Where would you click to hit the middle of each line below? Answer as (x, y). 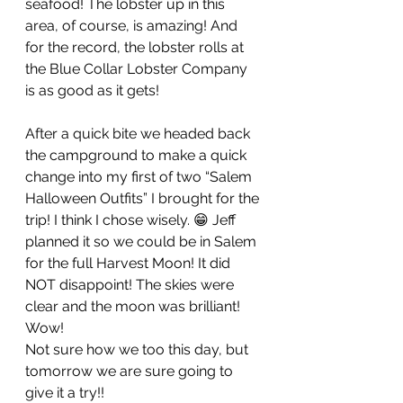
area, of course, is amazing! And (133, 26)
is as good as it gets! (94, 91)
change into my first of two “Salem (140, 177)
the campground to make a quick (138, 156)
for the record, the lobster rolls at (136, 48)
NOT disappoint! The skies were (131, 285)
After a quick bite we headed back (139, 134)
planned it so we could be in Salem (143, 242)
